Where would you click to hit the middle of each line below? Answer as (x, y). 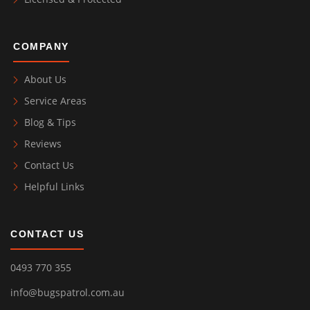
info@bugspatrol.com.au (67, 293)
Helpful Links (54, 187)
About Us (45, 80)
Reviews (43, 144)
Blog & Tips (50, 122)
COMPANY (41, 47)
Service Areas (55, 101)
